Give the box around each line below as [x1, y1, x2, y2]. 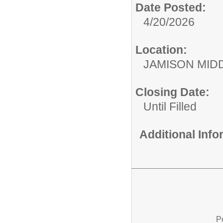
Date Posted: [135, 1, 206, 14]
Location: [135, 43, 187, 57]
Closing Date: [135, 86, 210, 99]
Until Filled [143, 100, 197, 113]
